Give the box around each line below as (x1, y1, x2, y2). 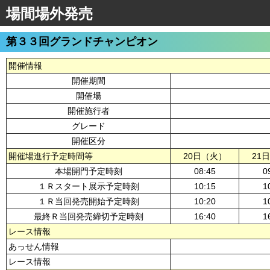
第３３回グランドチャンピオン (6, 36, 158, 48)
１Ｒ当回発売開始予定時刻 (37, 196, 139, 206)
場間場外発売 (6, 5, 93, 22)
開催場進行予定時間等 (8, 151, 93, 161)
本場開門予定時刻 (54, 166, 122, 176)
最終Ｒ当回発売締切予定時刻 (33, 212, 143, 221)
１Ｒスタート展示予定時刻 (37, 181, 139, 191)
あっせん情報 (8, 242, 59, 251)
